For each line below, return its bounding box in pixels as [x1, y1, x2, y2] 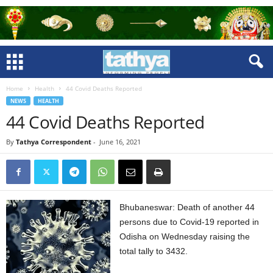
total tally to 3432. [119, 246, 188, 256]
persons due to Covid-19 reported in [119, 217, 260, 227]
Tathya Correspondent [16, 137, 91, 146]
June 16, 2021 [99, 137, 141, 146]
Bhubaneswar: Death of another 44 [119, 202, 255, 212]
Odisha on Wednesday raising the [119, 232, 250, 241]
